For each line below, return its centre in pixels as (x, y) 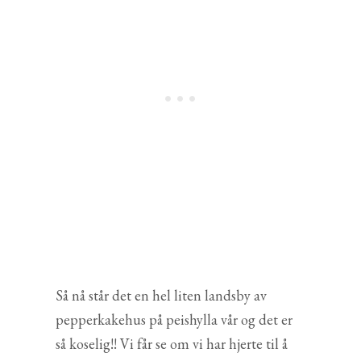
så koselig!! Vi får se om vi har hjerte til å (172, 343)
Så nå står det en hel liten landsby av (161, 295)
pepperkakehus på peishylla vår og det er (174, 319)
